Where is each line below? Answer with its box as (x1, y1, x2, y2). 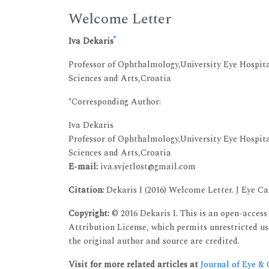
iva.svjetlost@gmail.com (98, 160, 196, 174)
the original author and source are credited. (68, 235, 240, 248)
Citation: (68, 184, 104, 197)
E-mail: (68, 160, 98, 174)
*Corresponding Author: (68, 95, 161, 109)
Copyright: (68, 207, 109, 220)
